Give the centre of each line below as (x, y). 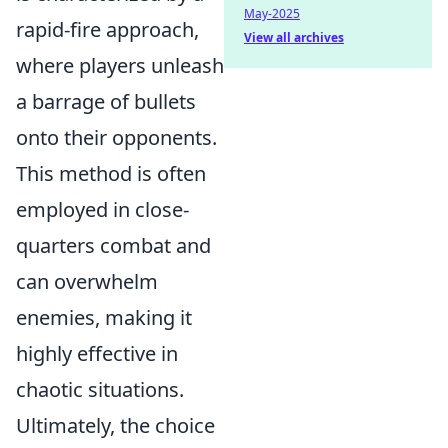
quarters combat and (113, 245)
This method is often (111, 173)
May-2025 (272, 13)
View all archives (294, 37)
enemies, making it (104, 317)
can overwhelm (87, 281)
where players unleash (120, 65)
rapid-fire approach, (107, 29)
